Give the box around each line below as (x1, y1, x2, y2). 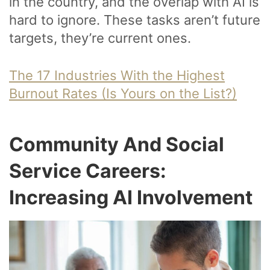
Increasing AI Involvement (9, 186, 253, 210)
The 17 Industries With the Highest (9, 67, 225, 84)
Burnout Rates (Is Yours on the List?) (9, 86, 237, 102)
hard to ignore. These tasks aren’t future (9, 12, 260, 28)
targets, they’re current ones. (9, 30, 191, 46)
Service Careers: (9, 159, 166, 183)
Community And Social (9, 133, 224, 157)
